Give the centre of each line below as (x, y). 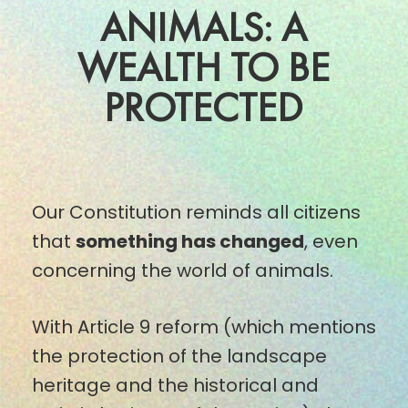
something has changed (189, 241)
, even (331, 241)
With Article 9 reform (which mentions (204, 326)
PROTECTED (204, 107)
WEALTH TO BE (204, 66)
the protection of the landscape (179, 356)
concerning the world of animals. (182, 270)
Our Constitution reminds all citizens (196, 212)
